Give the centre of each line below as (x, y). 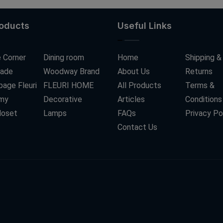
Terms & (200, 85)
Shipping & (203, 57)
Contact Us (137, 127)
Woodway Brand (71, 71)
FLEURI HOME (68, 85)
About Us (134, 71)
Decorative (62, 99)
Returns (199, 71)
